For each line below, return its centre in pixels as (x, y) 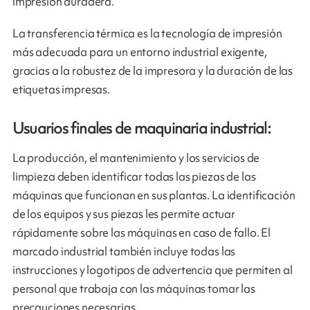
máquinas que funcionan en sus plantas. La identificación (154, 195)
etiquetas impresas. (61, 90)
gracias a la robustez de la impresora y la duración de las (153, 71)
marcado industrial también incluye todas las (124, 252)
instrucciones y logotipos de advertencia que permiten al (152, 270)
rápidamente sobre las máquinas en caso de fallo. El (142, 233)
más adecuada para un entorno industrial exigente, (139, 52)
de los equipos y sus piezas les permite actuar (124, 214)
